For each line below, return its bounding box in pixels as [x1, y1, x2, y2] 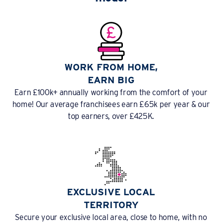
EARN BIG [88, 74, 134, 86]
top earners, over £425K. [67, 111, 155, 121]
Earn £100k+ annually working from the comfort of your [14, 88, 208, 98]
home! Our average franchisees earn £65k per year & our [12, 100, 210, 110]
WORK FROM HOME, [64, 61, 158, 73]
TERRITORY [83, 199, 139, 211]
